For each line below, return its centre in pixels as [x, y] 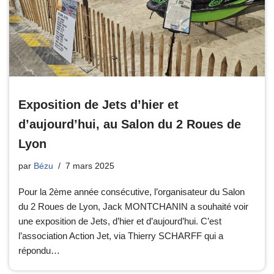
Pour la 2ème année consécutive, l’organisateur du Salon [131, 191]
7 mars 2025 [90, 166]
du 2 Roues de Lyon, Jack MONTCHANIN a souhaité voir [133, 206]
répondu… [40, 250]
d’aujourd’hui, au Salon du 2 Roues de [130, 124]
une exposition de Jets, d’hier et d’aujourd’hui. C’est [120, 221]
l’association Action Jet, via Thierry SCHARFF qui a [121, 235]
